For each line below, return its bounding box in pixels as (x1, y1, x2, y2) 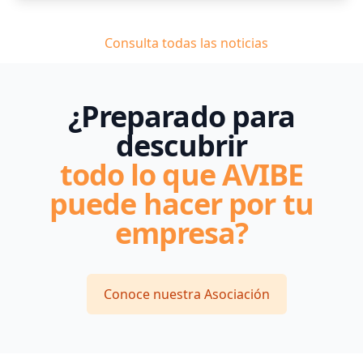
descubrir (115, 126, 248, 165)
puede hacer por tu (49, 184, 314, 224)
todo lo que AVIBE (59, 155, 304, 194)
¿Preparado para (67, 96, 296, 136)
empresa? (114, 213, 249, 253)
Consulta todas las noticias (105, 34, 268, 52)
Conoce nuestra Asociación (103, 285, 270, 303)
